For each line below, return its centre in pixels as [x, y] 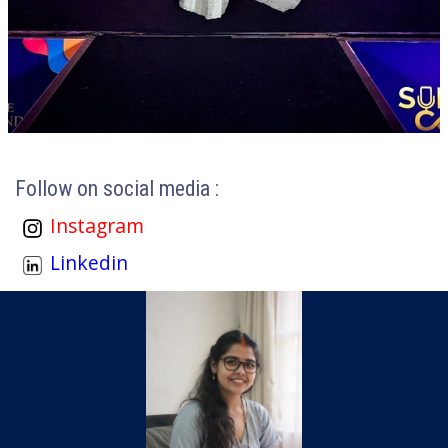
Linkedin [89, 263]
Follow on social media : [117, 189]
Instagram [97, 226]
